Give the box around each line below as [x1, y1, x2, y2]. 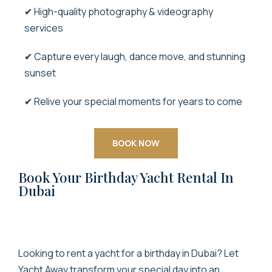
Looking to [18, 246, 67, 260]
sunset [24, 66, 56, 80]
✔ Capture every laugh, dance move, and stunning [24, 49, 245, 63]
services [24, 21, 63, 35]
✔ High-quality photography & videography [24, 4, 213, 18]
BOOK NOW [112, 137, 160, 149]
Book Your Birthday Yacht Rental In [18, 168, 234, 186]
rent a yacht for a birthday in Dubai [67, 246, 217, 260]
